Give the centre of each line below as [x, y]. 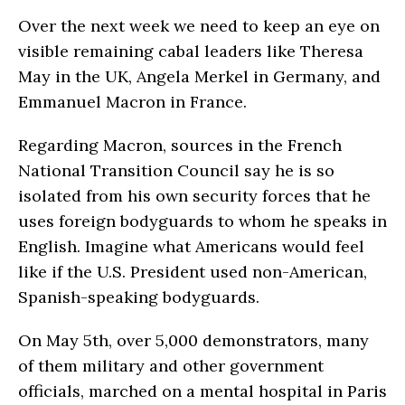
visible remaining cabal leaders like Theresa [191, 51]
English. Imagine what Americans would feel [191, 246]
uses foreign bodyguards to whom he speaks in [202, 221]
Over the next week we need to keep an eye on [199, 25]
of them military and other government [171, 365]
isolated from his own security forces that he [194, 195]
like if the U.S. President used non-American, [193, 271]
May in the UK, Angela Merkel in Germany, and [199, 76]
